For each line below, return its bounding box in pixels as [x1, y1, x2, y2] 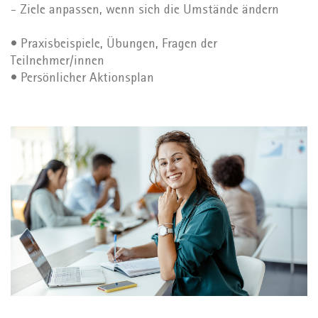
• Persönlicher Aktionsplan [11, 72, 154, 86]
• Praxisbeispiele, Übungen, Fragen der [11, 38, 217, 52]
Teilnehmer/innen [11, 55, 104, 69]
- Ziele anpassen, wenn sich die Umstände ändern [11, 4, 279, 18]
